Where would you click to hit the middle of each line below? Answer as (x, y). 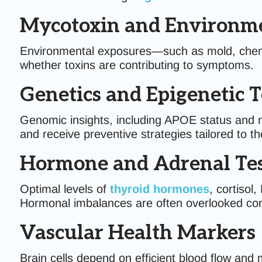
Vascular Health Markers (137, 233)
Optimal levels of (65, 189)
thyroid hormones (159, 189)
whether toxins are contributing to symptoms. (137, 65)
